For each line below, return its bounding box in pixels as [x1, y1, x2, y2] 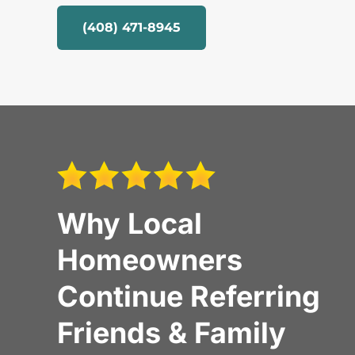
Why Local [57, 206, 202, 242]
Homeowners [57, 242, 242, 278]
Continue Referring [57, 279, 320, 315]
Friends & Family [57, 315, 286, 351]
